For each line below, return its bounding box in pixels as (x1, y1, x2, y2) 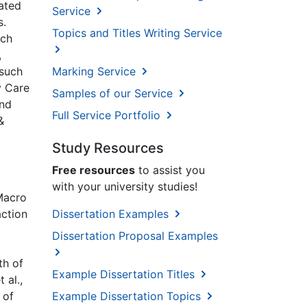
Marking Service (52, 64, 139, 79)
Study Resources (52, 140, 164, 157)
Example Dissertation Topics (52, 289, 204, 304)
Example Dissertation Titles (52, 267, 198, 282)
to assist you (135, 163, 205, 177)
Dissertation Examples (52, 207, 172, 221)
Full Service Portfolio (52, 108, 164, 123)
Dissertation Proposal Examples (52, 229, 218, 243)
